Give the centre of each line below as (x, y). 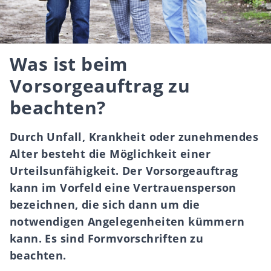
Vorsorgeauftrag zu (100, 86)
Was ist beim (69, 64)
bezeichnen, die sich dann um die (105, 204)
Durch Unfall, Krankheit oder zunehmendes (134, 137)
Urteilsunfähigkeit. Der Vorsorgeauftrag (124, 171)
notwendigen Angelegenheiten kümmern (127, 221)
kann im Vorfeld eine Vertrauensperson (123, 188)
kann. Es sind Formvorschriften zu (107, 238)
